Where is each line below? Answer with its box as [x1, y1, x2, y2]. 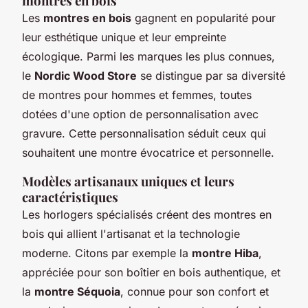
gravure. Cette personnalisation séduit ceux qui [22, 126, 266, 140]
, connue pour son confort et [120, 284, 269, 298]
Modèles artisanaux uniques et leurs [22, 172, 234, 190]
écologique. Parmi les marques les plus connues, [22, 49, 275, 63]
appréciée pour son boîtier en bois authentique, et [22, 265, 280, 279]
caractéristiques [22, 188, 118, 206]
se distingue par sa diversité [137, 68, 285, 82]
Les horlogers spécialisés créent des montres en [22, 207, 272, 221]
